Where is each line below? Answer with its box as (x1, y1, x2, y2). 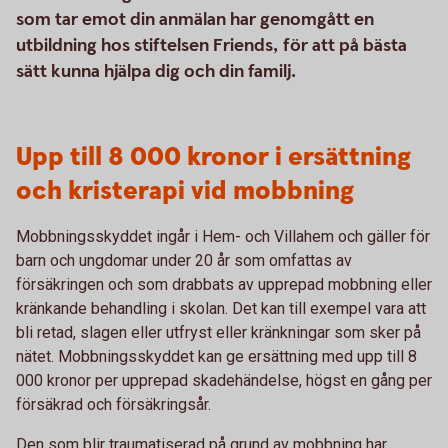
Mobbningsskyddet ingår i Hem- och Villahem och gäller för (16, 227, 430, 246)
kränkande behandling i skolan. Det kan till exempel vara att (16, 299, 426, 318)
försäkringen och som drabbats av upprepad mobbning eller (16, 275, 432, 294)
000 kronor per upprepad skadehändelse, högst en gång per (16, 371, 432, 390)
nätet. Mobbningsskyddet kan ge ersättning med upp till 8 (16, 347, 417, 366)
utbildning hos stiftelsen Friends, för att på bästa (16, 34, 407, 57)
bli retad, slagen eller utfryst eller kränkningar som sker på (16, 323, 421, 342)
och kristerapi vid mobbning (16, 174, 354, 209)
